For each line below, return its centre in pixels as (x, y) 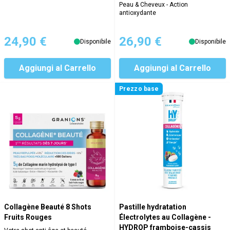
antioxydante (138, 13)
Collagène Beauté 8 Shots (48, 207)
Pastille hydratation (153, 207)
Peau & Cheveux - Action (154, 5)
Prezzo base (139, 89)
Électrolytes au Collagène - (165, 217)
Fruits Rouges (28, 217)
